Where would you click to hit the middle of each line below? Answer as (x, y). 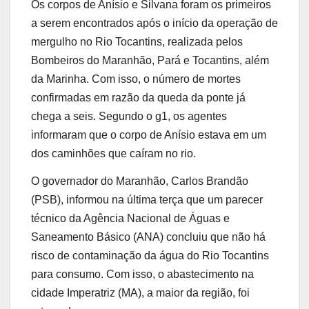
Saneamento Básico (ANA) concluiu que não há (148, 237)
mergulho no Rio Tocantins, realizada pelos (137, 41)
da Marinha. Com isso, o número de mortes (136, 79)
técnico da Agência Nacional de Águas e (130, 218)
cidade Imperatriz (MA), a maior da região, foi (140, 292)
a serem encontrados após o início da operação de (154, 23)
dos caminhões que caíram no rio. (113, 153)
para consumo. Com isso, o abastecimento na (142, 274)
